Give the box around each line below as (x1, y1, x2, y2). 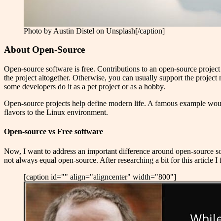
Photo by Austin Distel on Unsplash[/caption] (24, 26, 165, 35)
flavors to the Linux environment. (4, 108, 108, 117)
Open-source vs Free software (4, 127, 103, 136)
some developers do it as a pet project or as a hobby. (4, 82, 165, 91)
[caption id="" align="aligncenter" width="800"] (24, 172, 176, 181)
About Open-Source (4, 44, 85, 55)
